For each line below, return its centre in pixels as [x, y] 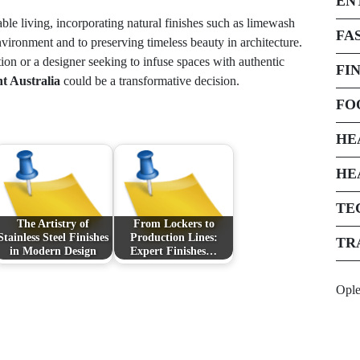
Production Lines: [174, 237]
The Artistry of [53, 224]
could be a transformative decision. [150, 81]
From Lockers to [174, 224]
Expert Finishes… [174, 251]
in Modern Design [53, 251]
